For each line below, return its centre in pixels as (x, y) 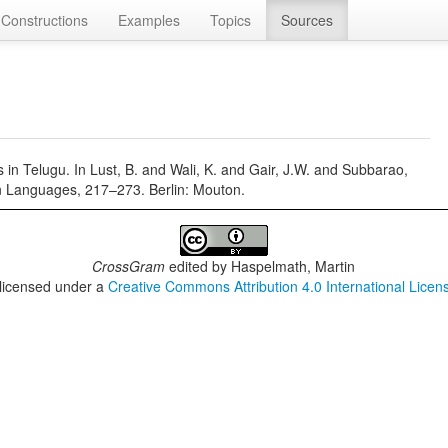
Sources (307, 20)
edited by (198, 266)
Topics (230, 20)
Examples (149, 20)
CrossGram (129, 266)
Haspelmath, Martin (293, 266)
